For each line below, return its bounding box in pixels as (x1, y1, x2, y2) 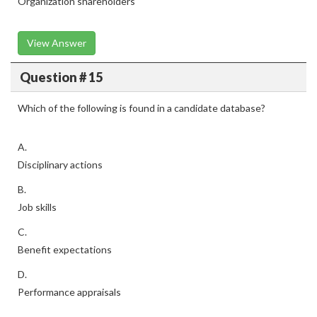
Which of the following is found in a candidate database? (18, 102, 265, 114)
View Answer (27, 37, 86, 49)
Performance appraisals (18, 286, 121, 298)
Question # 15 (19, 69, 103, 85)
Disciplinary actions (18, 158, 103, 171)
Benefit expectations (18, 243, 112, 255)
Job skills (18, 201, 57, 213)
